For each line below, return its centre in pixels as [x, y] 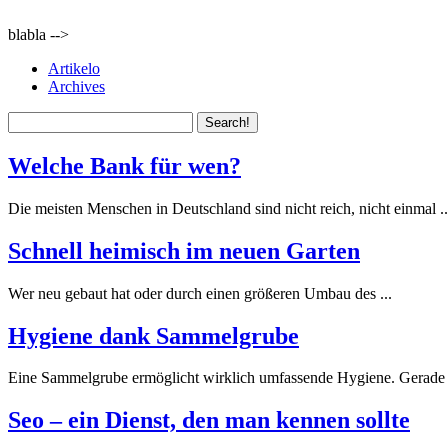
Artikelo [74, 68]
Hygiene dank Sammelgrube [153, 335]
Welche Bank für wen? [124, 165]
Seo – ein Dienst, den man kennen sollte [209, 420]
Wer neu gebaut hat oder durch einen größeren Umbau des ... [200, 293]
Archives [76, 86]
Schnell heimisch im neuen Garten [184, 250]
